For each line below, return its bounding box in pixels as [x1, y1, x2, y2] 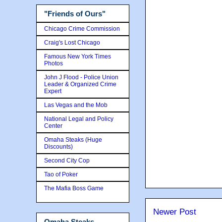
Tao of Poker [44, 170, 78, 178]
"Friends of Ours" [44, 9, 106, 18]
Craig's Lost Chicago [44, 39, 100, 46]
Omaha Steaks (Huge [44, 136, 102, 143]
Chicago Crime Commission [44, 25, 120, 32]
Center [44, 122, 62, 129]
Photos [44, 59, 63, 67]
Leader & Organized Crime [44, 80, 116, 88]
